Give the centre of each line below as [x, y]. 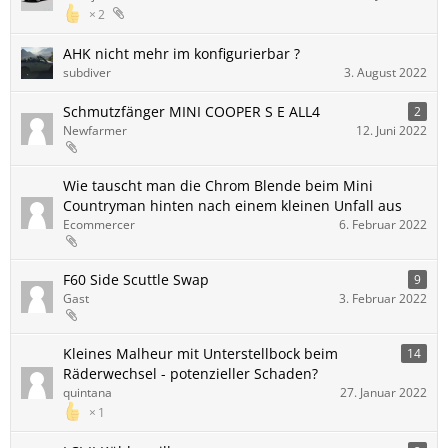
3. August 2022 [385, 72]
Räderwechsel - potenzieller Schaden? [190, 373]
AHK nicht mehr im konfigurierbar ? [181, 53]
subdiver [87, 72]
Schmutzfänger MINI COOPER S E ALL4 [191, 111]
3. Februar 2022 [383, 298]
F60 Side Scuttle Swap [136, 279]
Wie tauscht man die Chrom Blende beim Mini [218, 185]
